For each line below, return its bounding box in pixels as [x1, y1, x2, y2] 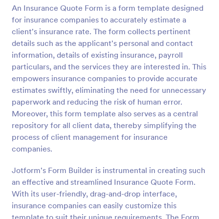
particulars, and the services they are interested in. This [12, 62, 206, 71]
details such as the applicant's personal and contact [12, 38, 193, 48]
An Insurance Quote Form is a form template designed [12, 3, 203, 13]
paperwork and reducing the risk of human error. [12, 97, 182, 107]
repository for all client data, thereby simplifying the [12, 120, 197, 130]
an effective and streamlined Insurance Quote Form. [12, 177, 196, 187]
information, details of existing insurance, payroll [12, 50, 183, 60]
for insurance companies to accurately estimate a [12, 15, 186, 24]
